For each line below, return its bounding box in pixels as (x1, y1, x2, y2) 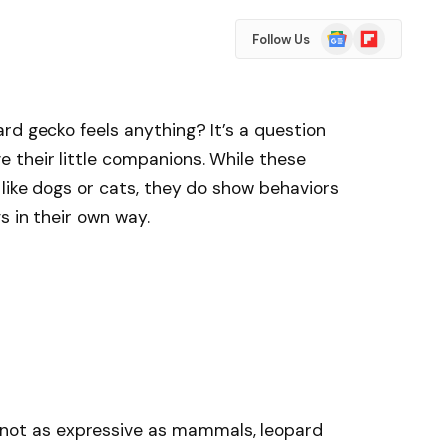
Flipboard (351, 23, 414, 41)
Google (319, 23, 368, 41)
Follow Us (251, 30, 310, 48)
